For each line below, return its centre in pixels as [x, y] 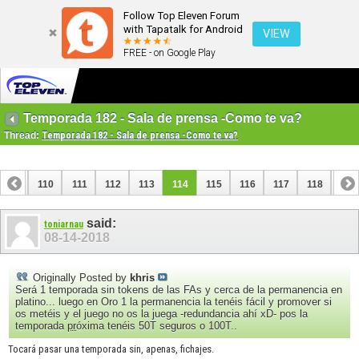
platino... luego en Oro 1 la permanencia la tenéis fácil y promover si [173, 301]
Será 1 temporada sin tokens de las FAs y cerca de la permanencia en [179, 289]
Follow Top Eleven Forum [182, 16]
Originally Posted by [80, 277]
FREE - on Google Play [169, 53]
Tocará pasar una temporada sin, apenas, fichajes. [111, 349]
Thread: [23, 136]
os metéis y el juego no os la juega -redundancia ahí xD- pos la [161, 313]
